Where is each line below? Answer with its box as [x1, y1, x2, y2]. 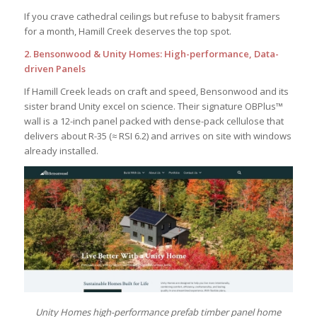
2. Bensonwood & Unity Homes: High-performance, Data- [23, 47, 279, 60]
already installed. [23, 144, 98, 157]
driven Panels [23, 62, 86, 75]
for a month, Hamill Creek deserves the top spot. [23, 24, 231, 38]
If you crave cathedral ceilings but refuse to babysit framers [23, 9, 280, 23]
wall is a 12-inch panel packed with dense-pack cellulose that [23, 114, 284, 127]
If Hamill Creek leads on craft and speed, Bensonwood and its [23, 84, 289, 98]
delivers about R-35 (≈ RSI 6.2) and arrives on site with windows [23, 129, 292, 142]
